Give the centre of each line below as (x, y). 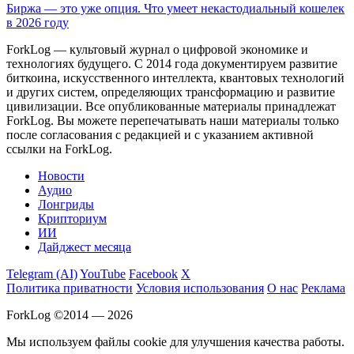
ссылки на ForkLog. (59, 149)
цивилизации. (44, 107)
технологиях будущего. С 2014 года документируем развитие (172, 64)
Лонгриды (66, 205)
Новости (61, 176)
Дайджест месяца (85, 247)
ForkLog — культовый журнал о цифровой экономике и (157, 50)
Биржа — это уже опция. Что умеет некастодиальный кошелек (175, 9)
